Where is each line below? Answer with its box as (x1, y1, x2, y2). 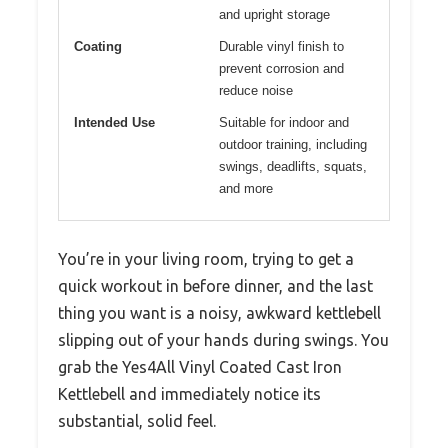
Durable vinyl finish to (219, 39, 344, 55)
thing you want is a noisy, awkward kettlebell (58, 304, 381, 323)
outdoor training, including (219, 137, 367, 153)
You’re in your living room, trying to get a (58, 250, 354, 269)
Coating (74, 39, 122, 55)
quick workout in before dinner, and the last (58, 277, 373, 296)
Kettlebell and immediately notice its (58, 385, 321, 404)
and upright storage (219, 7, 330, 23)
